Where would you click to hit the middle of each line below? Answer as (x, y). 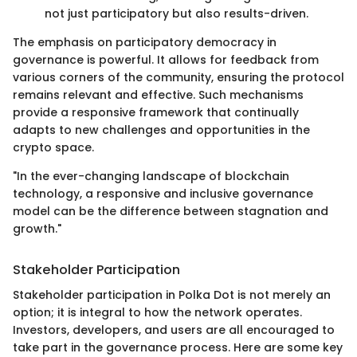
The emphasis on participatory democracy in (145, 42)
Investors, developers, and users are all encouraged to (174, 330)
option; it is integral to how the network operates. (157, 313)
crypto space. (53, 147)
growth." (37, 229)
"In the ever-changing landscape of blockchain (151, 176)
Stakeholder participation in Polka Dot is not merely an (172, 295)
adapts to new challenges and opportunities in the (161, 130)
